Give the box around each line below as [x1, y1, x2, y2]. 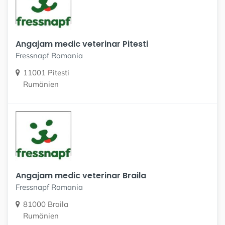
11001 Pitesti [23, 67, 69, 77]
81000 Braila [23, 199, 68, 209]
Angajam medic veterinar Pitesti [16, 38, 148, 50]
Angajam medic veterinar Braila [16, 169, 146, 181]
